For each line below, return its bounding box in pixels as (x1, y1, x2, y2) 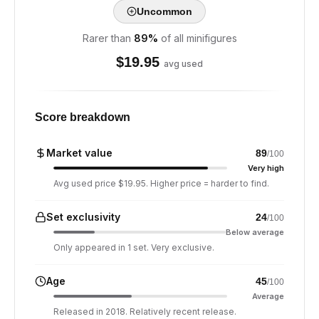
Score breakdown (35, 111, 130, 123)
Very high (248, 163, 284, 173)
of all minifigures (160, 32, 237, 44)
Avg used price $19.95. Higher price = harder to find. (53, 178, 269, 189)
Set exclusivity (46, 211, 120, 223)
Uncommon (137, 6, 192, 17)
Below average (226, 227, 284, 237)
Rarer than (82, 32, 131, 44)
